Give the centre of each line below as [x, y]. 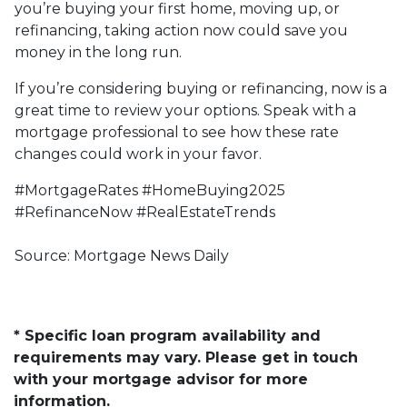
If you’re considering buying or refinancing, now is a [201, 88]
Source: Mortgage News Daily [122, 255]
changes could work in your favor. [138, 154]
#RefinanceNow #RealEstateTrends [147, 212]
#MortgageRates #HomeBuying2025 [150, 190]
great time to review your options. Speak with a [185, 110]
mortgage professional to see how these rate [177, 132]
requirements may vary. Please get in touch [186, 357]
